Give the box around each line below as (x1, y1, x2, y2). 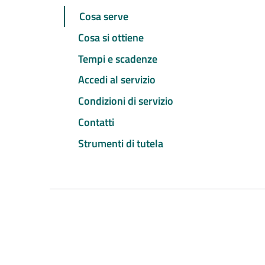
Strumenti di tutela (78, 135, 163, 151)
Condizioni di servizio (78, 93, 173, 109)
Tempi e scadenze (78, 50, 157, 67)
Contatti (78, 114, 114, 130)
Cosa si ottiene (78, 29, 144, 46)
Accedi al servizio (78, 72, 156, 88)
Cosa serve (79, 8, 128, 25)
